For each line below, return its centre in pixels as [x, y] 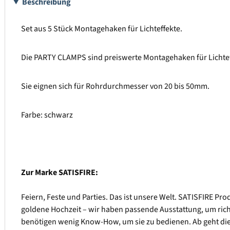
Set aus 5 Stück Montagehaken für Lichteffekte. [102, 29]
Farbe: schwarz [47, 115]
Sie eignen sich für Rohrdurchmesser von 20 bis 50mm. [116, 87]
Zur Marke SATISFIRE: [60, 173]
